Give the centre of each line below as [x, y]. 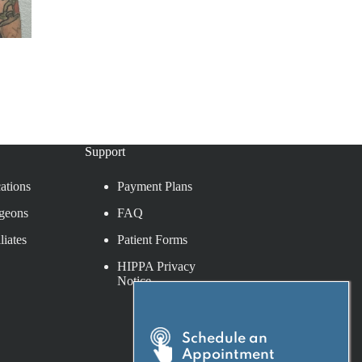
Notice [135, 280]
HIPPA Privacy [157, 266]
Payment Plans [155, 186]
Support [105, 151]
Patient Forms [153, 239]
